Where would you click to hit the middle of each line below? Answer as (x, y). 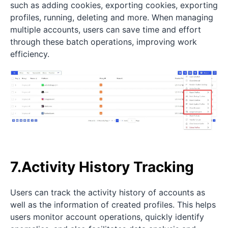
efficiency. (30, 54)
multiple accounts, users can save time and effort (106, 29)
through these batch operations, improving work (104, 41)
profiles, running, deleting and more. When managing (112, 17)
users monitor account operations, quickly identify (107, 217)
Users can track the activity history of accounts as (108, 193)
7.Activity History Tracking (102, 167)
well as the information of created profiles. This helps (113, 205)
